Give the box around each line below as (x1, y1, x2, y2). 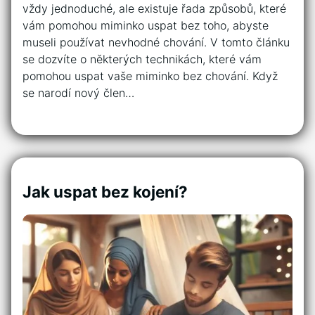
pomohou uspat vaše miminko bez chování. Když (22, 69, 278, 84)
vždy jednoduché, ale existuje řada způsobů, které (22, 1, 286, 16)
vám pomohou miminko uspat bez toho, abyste (22, 18, 269, 33)
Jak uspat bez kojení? (22, 182, 188, 202)
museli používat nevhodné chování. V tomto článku (22, 35, 290, 50)
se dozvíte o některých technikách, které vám (22, 52, 262, 67)
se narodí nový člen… (22, 86, 134, 101)
